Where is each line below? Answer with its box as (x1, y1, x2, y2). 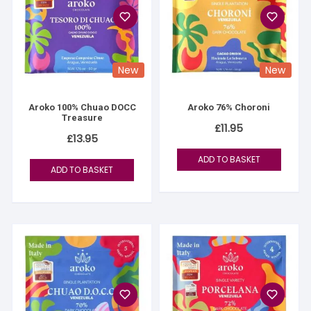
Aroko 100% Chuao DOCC (28, 101, 136, 112)
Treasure (61, 112, 103, 123)
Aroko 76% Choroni (187, 101, 271, 112)
